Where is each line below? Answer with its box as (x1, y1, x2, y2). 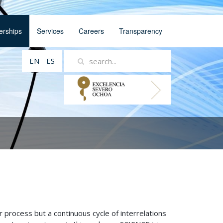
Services (37, 26, 64, 36)
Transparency (119, 26, 162, 36)
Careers (79, 26, 104, 36)
